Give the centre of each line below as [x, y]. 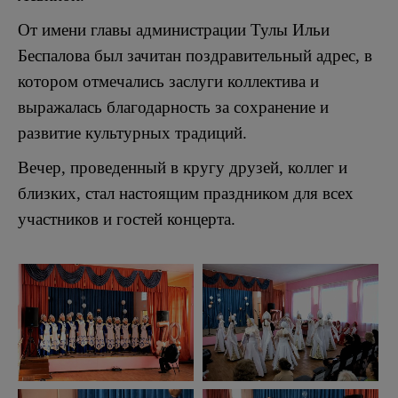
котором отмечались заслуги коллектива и [168, 81]
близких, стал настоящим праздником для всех [186, 193]
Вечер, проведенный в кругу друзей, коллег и [183, 167]
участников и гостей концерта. [127, 219]
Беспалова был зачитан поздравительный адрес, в [195, 56]
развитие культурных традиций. [132, 133]
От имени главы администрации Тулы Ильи [174, 30]
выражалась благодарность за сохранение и [173, 107]
